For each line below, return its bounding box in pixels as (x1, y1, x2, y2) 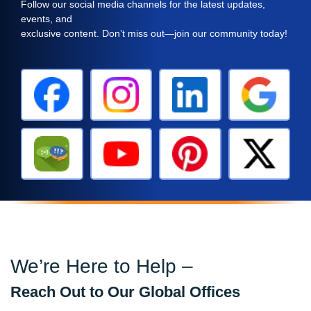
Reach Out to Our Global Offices (10, 283, 240, 301)
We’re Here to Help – (10, 255, 193, 278)
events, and (21, 12, 72, 24)
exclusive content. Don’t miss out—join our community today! (21, 27, 287, 39)
